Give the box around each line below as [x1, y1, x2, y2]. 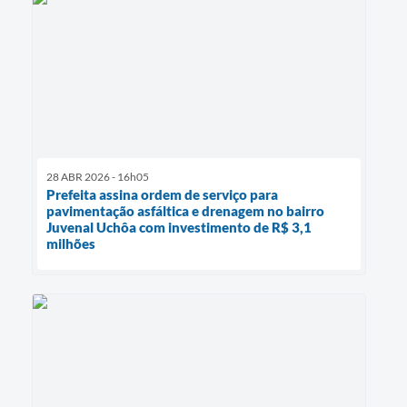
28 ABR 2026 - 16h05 [46, 169, 149, 184]
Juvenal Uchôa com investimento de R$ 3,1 [46, 218, 312, 235]
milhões [46, 234, 95, 252]
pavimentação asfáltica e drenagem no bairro [46, 202, 324, 219]
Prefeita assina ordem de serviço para [46, 185, 278, 203]
